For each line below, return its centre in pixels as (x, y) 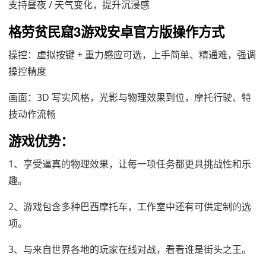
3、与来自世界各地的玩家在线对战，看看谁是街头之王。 (130, 249)
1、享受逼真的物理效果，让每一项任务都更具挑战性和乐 (130, 164)
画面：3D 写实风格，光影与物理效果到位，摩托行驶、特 (130, 97)
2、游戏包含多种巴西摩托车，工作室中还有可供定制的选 (130, 206)
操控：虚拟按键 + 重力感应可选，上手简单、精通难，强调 (132, 54)
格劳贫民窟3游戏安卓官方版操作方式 (116, 31)
